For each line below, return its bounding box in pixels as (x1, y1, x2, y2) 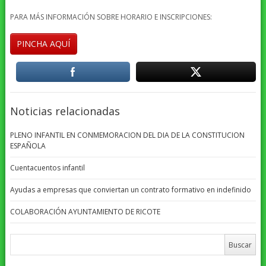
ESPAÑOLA (9, 140, 46, 151)
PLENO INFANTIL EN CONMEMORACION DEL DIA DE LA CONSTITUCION (9, 129, 245, 140)
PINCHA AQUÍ (17, 37, 71, 49)
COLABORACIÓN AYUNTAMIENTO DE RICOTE (9, 206, 160, 217)
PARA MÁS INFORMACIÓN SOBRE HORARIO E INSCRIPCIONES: (9, 11, 212, 22)
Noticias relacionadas (9, 103, 120, 118)
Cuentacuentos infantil (9, 162, 85, 173)
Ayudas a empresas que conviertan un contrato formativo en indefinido (9, 184, 251, 195)
